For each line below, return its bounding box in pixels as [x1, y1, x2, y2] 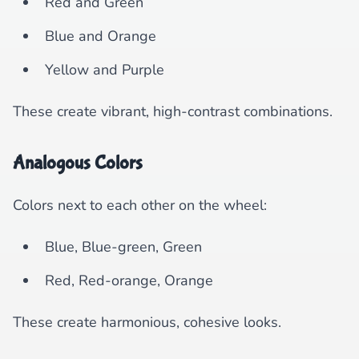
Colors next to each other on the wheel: [13, 196, 267, 215]
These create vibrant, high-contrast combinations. [13, 102, 333, 121]
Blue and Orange [45, 26, 156, 46]
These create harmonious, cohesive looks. [13, 313, 281, 332]
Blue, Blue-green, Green [45, 237, 202, 256]
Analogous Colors [13, 152, 143, 174]
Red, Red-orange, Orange [45, 271, 213, 290]
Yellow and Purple [45, 60, 164, 79]
